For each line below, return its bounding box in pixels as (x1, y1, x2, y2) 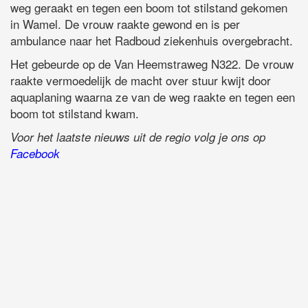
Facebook (10, 144, 60, 162)
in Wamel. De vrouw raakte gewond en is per (10, 14, 240, 32)
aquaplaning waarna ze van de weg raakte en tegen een (10, 87, 295, 105)
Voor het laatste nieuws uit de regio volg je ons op (10, 128, 265, 145)
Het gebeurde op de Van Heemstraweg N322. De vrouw (10, 54, 294, 72)
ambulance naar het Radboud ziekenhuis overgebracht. (10, 31, 293, 49)
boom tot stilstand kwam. (10, 104, 139, 122)
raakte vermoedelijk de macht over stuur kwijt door (10, 71, 271, 89)
